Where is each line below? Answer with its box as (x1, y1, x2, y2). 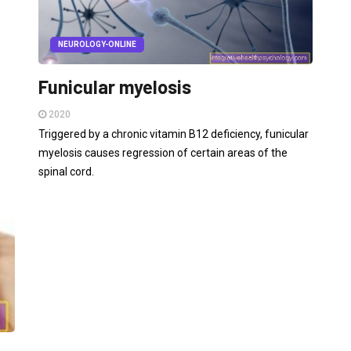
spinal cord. (38, 165, 94, 178)
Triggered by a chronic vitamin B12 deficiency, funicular (38, 127, 309, 140)
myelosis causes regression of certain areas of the (38, 146, 288, 159)
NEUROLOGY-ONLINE (58, 39, 136, 49)
